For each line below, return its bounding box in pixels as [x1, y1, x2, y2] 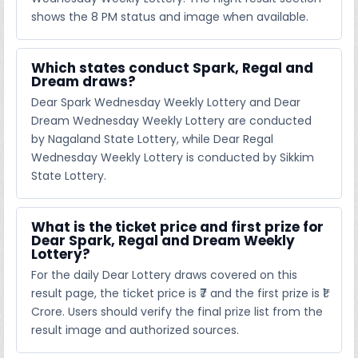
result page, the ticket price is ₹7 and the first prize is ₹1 [31, 284, 327, 301]
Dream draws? [31, 71, 137, 91]
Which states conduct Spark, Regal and [31, 58, 314, 78]
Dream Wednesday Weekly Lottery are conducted [31, 112, 312, 129]
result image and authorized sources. [31, 321, 240, 338]
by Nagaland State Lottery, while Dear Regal [31, 130, 274, 147]
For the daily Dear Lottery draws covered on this [31, 266, 298, 283]
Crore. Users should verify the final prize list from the [31, 303, 324, 320]
